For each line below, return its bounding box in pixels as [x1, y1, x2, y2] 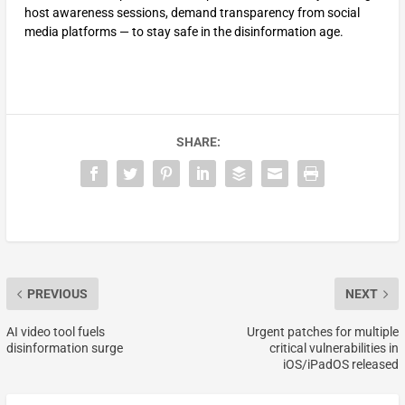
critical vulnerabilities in [269, 341, 400, 356]
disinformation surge [5, 341, 123, 356]
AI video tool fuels [5, 325, 105, 340]
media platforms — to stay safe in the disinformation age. [24, 24, 344, 40]
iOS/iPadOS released [283, 357, 400, 372]
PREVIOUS [26, 287, 88, 302]
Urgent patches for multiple [247, 325, 400, 340]
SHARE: [175, 135, 221, 150]
